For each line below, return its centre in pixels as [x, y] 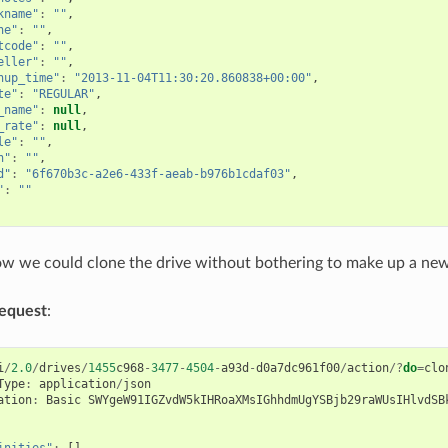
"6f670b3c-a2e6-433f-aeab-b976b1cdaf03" [157, 173]
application [77, 383]
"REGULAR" [63, 93]
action [367, 367]
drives [59, 367]
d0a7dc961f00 [297, 367]
